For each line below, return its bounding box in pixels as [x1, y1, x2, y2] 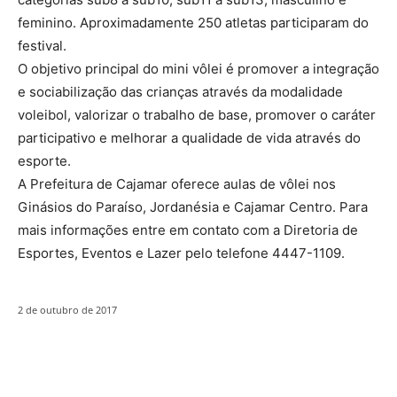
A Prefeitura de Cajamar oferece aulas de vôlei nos [18, 175, 336, 192]
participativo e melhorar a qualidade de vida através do [18, 128, 361, 146]
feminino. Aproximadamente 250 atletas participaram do [18, 13, 369, 31]
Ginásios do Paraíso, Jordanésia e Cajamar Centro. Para [18, 198, 368, 215]
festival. [18, 36, 66, 54]
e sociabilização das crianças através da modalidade [18, 82, 343, 100]
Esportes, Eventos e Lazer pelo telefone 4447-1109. [18, 244, 345, 261]
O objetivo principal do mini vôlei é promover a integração [18, 59, 379, 77]
